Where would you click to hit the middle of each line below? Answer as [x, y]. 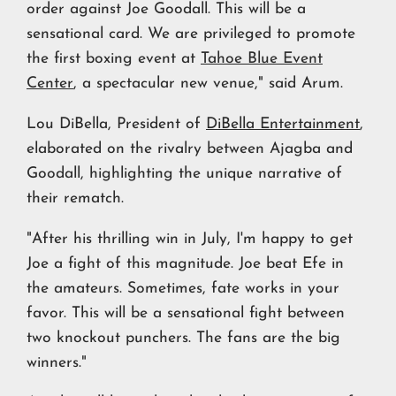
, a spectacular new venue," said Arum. [208, 84]
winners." [57, 362]
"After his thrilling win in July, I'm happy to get [190, 239]
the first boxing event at [114, 59]
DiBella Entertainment [283, 125]
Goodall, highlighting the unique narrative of [184, 174]
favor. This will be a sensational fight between [186, 313]
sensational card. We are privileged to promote [191, 34]
